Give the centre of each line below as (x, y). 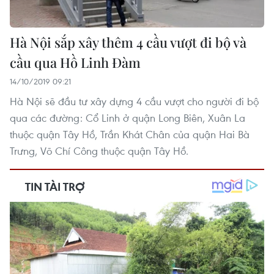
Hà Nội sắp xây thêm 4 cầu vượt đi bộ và (128, 42)
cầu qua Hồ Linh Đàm (75, 62)
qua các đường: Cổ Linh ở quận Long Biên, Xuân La (128, 117)
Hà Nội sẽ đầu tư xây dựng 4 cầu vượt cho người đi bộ (134, 101)
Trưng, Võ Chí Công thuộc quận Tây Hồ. (99, 150)
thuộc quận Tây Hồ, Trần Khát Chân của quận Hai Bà (130, 134)
